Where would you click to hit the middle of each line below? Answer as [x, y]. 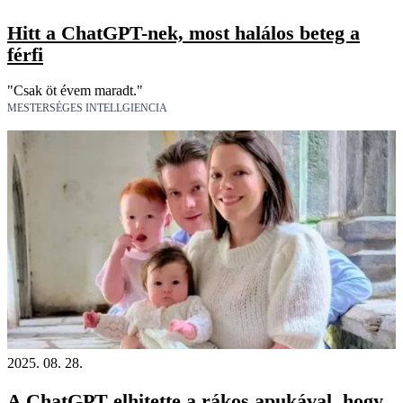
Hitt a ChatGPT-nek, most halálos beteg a [184, 32]
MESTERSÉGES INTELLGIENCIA [87, 108]
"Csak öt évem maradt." [75, 91]
